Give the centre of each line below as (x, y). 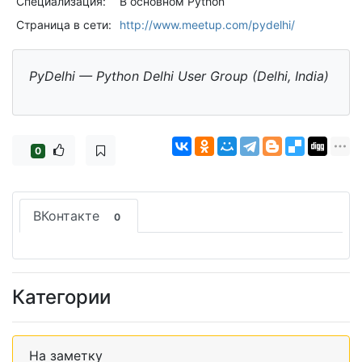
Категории (61, 297)
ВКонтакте (68, 216)
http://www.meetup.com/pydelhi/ (207, 25)
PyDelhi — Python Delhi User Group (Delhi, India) (179, 76)
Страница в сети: (63, 25)
